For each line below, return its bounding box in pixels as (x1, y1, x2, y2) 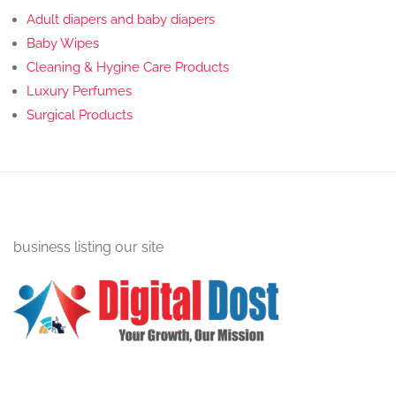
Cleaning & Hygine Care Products (27, 59, 229, 75)
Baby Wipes (27, 35, 99, 51)
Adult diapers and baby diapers (27, 11, 215, 27)
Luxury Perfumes (27, 83, 132, 99)
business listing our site (13, 239, 164, 255)
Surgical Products (27, 107, 133, 123)
